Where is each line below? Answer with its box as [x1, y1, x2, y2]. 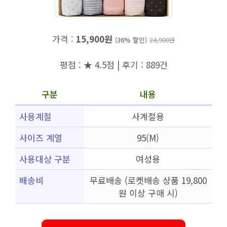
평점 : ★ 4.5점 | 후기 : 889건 [59, 58, 168, 71]
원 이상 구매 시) [118, 186, 178, 199]
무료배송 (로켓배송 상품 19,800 [89, 174, 207, 186]
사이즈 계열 [19, 131, 62, 144]
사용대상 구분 [19, 153, 70, 165]
